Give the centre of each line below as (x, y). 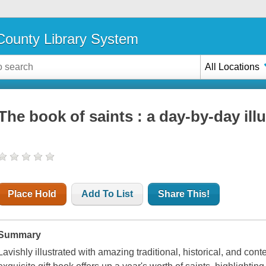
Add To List (107, 194)
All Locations (232, 66)
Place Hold (32, 194)
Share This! (184, 194)
